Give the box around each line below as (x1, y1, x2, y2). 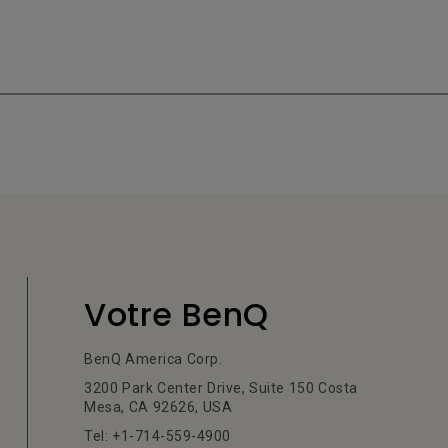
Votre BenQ (84, 292, 269, 337)
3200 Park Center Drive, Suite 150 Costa (84, 380, 358, 396)
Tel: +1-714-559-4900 (84, 428, 231, 444)
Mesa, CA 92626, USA (84, 399, 233, 415)
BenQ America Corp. (84, 351, 223, 367)
